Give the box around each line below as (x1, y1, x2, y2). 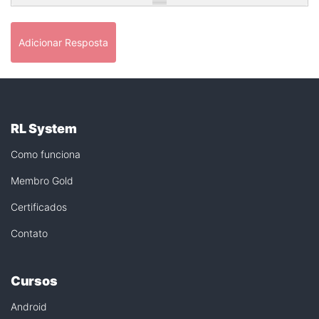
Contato (11, 227, 48, 239)
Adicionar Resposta (19, 36, 108, 48)
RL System (11, 121, 77, 136)
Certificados (11, 201, 67, 213)
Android (11, 300, 47, 313)
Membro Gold (11, 174, 73, 187)
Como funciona (11, 148, 80, 160)
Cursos (11, 273, 58, 288)
